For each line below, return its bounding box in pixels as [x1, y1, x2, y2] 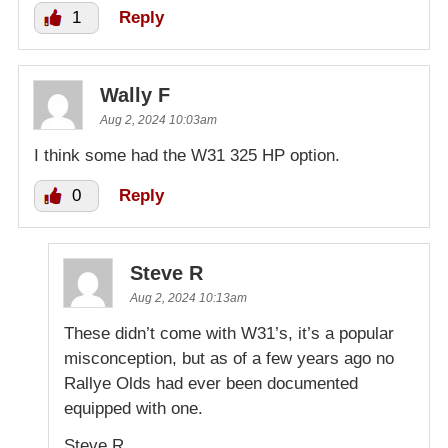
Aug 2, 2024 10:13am [130, 291, 247, 306]
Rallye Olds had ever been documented [64, 374, 358, 394]
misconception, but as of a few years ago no [64, 349, 394, 369]
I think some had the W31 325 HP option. [34, 146, 340, 166]
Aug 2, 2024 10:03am [100, 113, 217, 128]
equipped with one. [64, 399, 203, 419]
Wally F [100, 84, 170, 107]
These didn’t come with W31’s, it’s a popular [64, 324, 394, 344]
